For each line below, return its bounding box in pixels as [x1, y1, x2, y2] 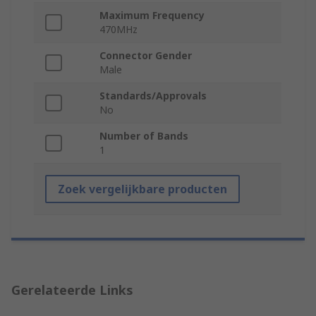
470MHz [99, 23, 138, 37]
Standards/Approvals [99, 89, 207, 103]
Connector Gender [99, 49, 192, 63]
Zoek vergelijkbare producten [58, 181, 227, 197]
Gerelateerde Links [11, 281, 133, 299]
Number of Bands [99, 129, 188, 143]
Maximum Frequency [99, 8, 205, 23]
